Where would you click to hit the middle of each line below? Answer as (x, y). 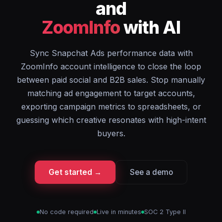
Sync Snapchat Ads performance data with (111, 53)
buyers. (111, 133)
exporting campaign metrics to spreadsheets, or (111, 107)
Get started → (75, 172)
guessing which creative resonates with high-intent (111, 120)
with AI (150, 27)
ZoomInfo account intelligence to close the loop (111, 66)
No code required (66, 212)
